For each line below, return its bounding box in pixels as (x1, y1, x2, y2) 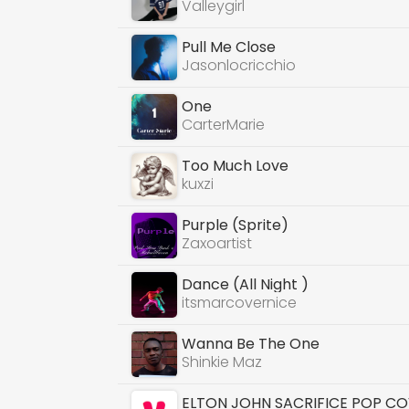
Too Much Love (182, 155, 289, 177)
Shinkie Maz (182, 351, 263, 373)
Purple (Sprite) (182, 215, 289, 236)
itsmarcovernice (182, 292, 298, 314)
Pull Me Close (182, 37, 277, 58)
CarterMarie (182, 114, 266, 136)
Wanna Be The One (182, 333, 320, 355)
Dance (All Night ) (182, 274, 309, 296)
